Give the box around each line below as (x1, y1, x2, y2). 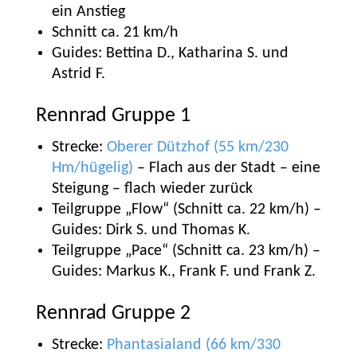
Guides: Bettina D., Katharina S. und (51, 45, 288, 61)
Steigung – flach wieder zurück (51, 181, 253, 197)
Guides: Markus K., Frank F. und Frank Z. (51, 264, 316, 280)
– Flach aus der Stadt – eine (132, 160, 320, 176)
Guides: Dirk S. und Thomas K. (51, 222, 250, 238)
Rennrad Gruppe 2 (35, 303, 190, 324)
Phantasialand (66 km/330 (106, 337, 280, 353)
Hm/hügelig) (51, 160, 133, 176)
